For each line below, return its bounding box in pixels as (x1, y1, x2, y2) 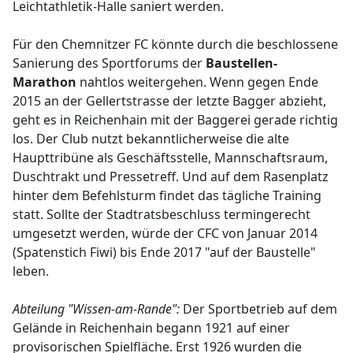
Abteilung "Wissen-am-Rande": (13, 300, 183, 318)
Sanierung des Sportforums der (13, 54, 206, 72)
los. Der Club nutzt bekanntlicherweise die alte (13, 130, 289, 147)
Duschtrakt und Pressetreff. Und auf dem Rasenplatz (13, 168, 329, 185)
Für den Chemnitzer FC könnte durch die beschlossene (13, 35, 338, 53)
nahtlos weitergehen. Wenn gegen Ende (76, 73, 318, 91)
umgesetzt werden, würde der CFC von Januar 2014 (13, 225, 318, 242)
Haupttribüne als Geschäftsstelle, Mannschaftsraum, (13, 149, 328, 166)
